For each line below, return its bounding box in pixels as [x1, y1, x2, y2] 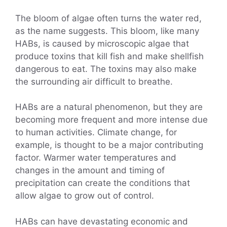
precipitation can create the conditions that [15, 178, 190, 188]
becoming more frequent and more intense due [15, 115, 208, 125]
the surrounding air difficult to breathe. [15, 76, 173, 87]
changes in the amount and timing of [15, 165, 165, 176]
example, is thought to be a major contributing [15, 140, 203, 150]
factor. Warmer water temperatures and [15, 153, 176, 163]
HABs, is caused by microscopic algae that [15, 38, 189, 49]
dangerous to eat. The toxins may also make [15, 63, 197, 74]
